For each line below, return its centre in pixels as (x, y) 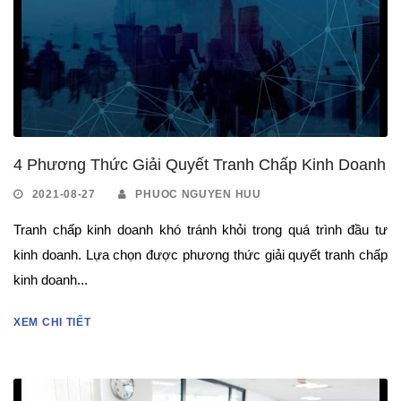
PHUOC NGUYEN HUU (198, 194)
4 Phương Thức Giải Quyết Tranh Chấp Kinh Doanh (200, 164)
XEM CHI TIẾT (52, 322)
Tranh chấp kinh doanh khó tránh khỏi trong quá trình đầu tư (200, 229)
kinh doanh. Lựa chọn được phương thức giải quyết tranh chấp (200, 254)
